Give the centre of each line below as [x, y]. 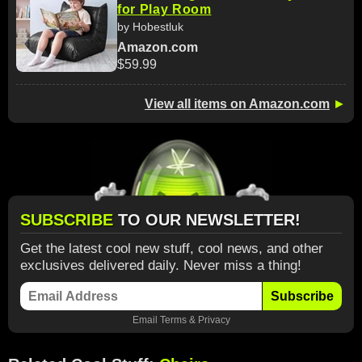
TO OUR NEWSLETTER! [209, 219]
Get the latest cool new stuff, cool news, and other [172, 248]
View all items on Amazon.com [237, 103]
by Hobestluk [150, 27]
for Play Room [164, 10]
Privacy [214, 319]
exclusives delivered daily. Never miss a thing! [161, 265]
